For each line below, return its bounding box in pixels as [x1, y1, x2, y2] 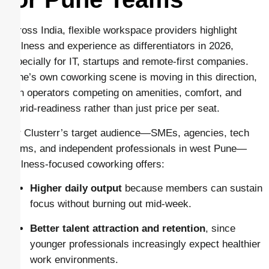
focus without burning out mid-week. [30, 198, 192, 210]
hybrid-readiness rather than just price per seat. [6, 103, 220, 115]
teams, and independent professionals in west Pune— [6, 142, 247, 154]
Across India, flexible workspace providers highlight [6, 25, 237, 37]
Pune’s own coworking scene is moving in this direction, [6, 71, 257, 83]
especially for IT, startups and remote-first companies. [6, 56, 249, 68]
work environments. [30, 253, 118, 265]
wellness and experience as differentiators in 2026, [6, 40, 234, 52]
